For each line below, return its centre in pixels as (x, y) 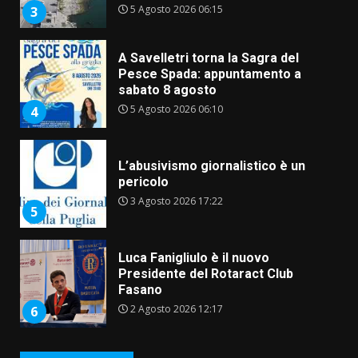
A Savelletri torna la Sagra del (208, 58)
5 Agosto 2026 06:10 (175, 109)
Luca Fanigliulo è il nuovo (193, 258)
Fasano (140, 290)
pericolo (143, 182)
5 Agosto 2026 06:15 (175, 10)
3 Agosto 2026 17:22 (175, 201)
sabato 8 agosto (167, 90)
